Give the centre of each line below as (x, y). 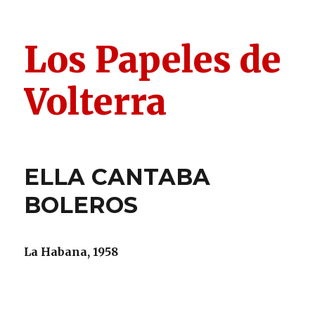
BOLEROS (81, 205)
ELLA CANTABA (117, 177)
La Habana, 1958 (71, 252)
